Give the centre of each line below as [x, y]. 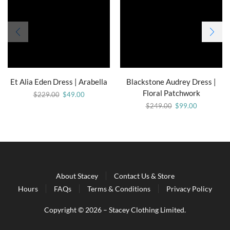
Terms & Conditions [119, 189]
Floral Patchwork [171, 93]
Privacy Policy [189, 189]
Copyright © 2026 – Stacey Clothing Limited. [115, 210]
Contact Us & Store [144, 176]
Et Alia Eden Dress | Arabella [59, 81]
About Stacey [77, 176]
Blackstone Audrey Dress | [171, 81]
